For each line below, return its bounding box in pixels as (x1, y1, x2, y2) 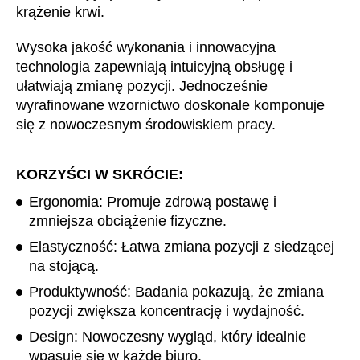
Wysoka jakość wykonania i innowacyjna (16, 39, 276, 55)
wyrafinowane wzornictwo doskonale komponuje (16, 96, 325, 113)
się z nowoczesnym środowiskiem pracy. (16, 116, 276, 133)
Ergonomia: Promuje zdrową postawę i (29, 193, 276, 210)
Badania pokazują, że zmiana (135, 283, 324, 300)
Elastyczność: (29, 238, 121, 255)
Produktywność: (29, 283, 135, 300)
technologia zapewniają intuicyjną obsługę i (16, 58, 292, 75)
